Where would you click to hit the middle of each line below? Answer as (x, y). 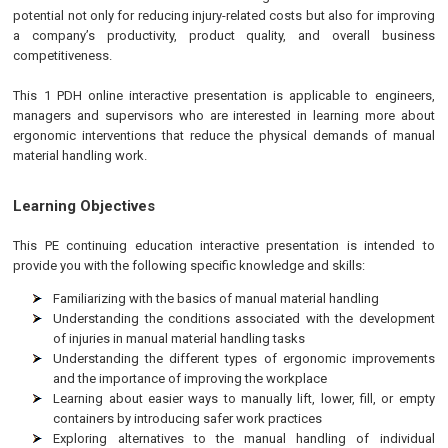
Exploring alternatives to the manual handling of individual (244, 438)
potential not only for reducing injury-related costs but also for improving (224, 15)
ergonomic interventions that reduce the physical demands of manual (224, 135)
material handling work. (80, 155)
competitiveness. (63, 55)
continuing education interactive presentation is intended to (246, 245)
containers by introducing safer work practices (188, 418)
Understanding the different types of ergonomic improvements (244, 358)
